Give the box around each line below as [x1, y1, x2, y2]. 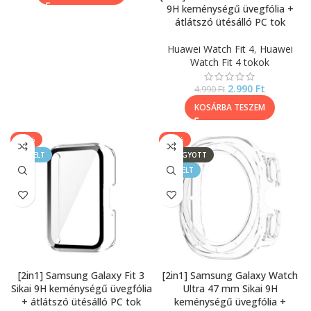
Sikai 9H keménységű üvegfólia [10, 282, 152, 295]
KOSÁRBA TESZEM [194, 101, 265, 113]
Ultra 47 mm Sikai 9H [182, 282, 278, 295]
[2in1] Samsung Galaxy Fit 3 [18, 269, 144, 282]
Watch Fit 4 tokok [190, 56, 269, 69]
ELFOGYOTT [166, 150, 207, 160]
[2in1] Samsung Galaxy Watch [162, 269, 298, 282]
